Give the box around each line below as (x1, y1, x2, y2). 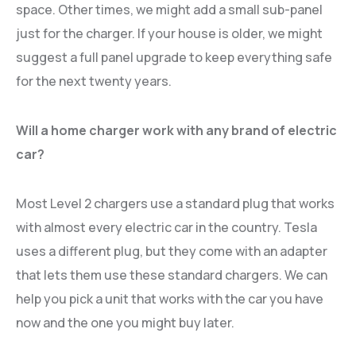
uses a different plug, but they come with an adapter (16, 242, 327, 260)
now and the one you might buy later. (16, 313, 234, 331)
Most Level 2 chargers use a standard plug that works (16, 194, 335, 212)
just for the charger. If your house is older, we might (16, 24, 323, 42)
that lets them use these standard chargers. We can (16, 265, 327, 284)
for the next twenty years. (16, 72, 172, 90)
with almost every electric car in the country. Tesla (16, 218, 317, 236)
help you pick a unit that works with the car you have (16, 289, 323, 308)
